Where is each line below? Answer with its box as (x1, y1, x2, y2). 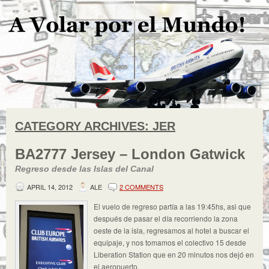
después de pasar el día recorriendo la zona (94, 213, 238, 223)
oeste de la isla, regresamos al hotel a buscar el (94, 225, 249, 235)
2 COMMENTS (119, 182, 163, 192)
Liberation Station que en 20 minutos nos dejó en (94, 249, 254, 259)
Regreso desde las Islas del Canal (15, 164, 154, 174)
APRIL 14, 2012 (27, 182, 73, 192)
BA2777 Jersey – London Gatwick (15, 146, 245, 162)
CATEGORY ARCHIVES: (15, 119, 153, 133)
